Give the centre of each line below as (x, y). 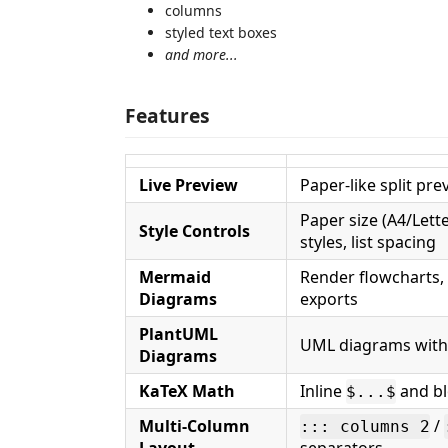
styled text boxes (221, 32)
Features (167, 115)
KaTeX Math (187, 391)
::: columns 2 (365, 426)
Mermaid (175, 277)
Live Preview (188, 185)
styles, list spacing (368, 242)
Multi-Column (194, 426)
